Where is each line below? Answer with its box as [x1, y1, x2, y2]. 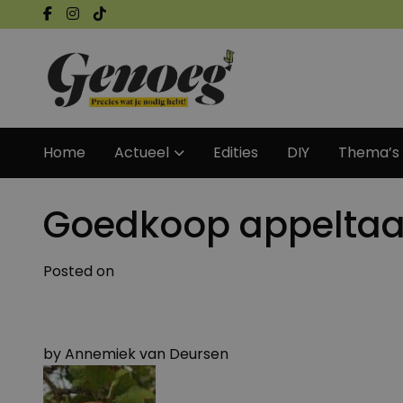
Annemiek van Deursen [65, 344, 228, 364]
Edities [213, 142, 258, 163]
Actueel [114, 142, 169, 163]
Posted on [43, 261, 114, 282]
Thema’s [338, 142, 399, 163]
